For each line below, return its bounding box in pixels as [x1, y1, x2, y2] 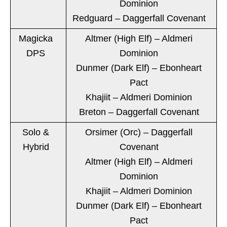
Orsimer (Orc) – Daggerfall [85, 127, 193, 137]
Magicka [19, 33, 53, 44]
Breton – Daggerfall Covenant [79, 106, 199, 117]
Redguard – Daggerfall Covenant [72, 13, 206, 23]
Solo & [22, 127, 49, 137]
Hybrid [22, 141, 49, 152]
